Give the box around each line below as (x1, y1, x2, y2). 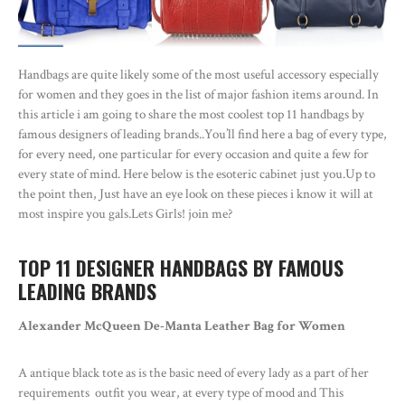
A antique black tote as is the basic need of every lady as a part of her (18, 364, 369, 382)
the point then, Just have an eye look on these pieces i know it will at (18, 185, 373, 203)
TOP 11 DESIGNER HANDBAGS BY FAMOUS (18, 253, 344, 283)
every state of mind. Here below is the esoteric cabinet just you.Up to (18, 165, 375, 184)
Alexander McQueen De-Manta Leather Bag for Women (18, 317, 345, 335)
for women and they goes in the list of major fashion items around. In (18, 86, 379, 104)
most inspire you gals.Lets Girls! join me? (18, 205, 232, 223)
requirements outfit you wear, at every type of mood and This (18, 384, 344, 402)
